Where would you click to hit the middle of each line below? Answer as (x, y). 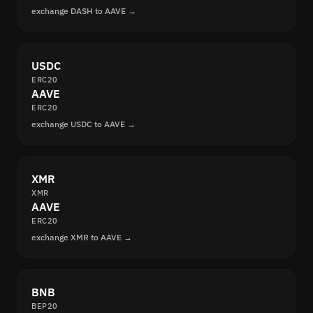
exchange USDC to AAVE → (83, 124)
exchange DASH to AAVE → (84, 11)
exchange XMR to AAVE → (82, 238)
